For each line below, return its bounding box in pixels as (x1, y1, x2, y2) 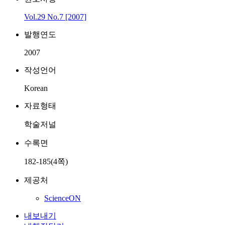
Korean (24, 84, 48, 92)
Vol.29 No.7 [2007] (24, 13, 86, 21)
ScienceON (44, 194, 81, 202)
